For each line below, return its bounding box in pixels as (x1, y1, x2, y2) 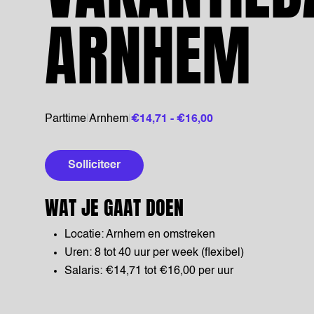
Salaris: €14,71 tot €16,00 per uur (64, 266, 233, 277)
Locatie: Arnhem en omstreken (64, 229, 215, 240)
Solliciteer (68, 160, 121, 171)
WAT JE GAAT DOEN (45, 193, 184, 222)
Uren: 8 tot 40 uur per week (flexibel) (64, 247, 244, 259)
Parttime (45, 114, 86, 125)
